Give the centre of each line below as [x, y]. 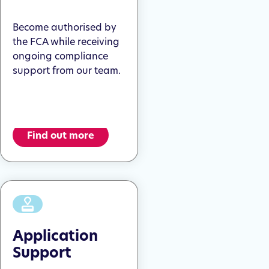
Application [55, 236]
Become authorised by [65, 27]
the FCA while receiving [66, 41]
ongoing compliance [60, 56]
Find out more [61, 135]
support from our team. [67, 70]
